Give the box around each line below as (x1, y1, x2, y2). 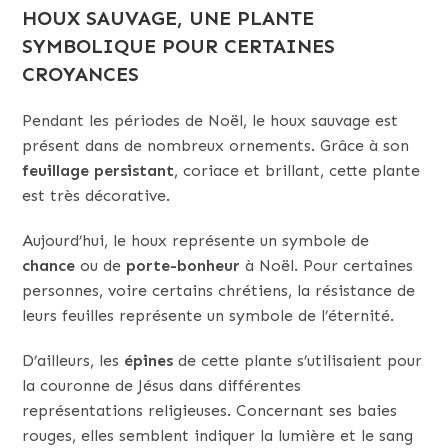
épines (124, 350, 174, 370)
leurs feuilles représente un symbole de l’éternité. (22, 305, 395, 325)
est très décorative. (22, 185, 171, 205)
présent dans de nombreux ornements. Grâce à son (22, 135, 410, 155)
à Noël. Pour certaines (240, 255, 414, 275)
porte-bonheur (126, 255, 241, 275)
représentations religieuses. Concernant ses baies (22, 400, 398, 420)
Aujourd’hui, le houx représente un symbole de (22, 230, 370, 250)
